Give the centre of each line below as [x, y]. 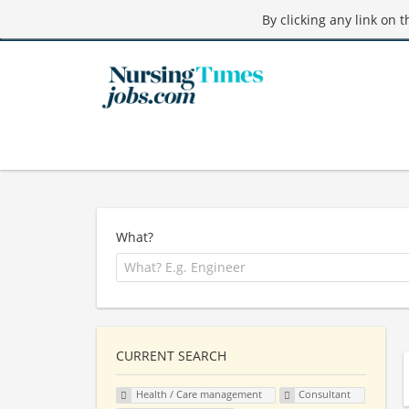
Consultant [325, 394]
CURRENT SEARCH [171, 355]
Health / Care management [199, 394]
